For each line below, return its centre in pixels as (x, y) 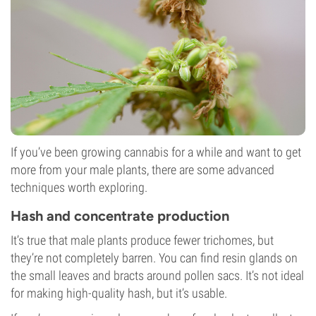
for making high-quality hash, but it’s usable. (119, 293)
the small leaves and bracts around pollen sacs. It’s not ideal (157, 275)
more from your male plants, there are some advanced (142, 170)
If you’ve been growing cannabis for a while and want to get (156, 152)
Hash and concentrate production (120, 216)
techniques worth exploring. (79, 187)
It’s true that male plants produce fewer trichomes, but (142, 240)
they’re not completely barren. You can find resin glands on (154, 258)
